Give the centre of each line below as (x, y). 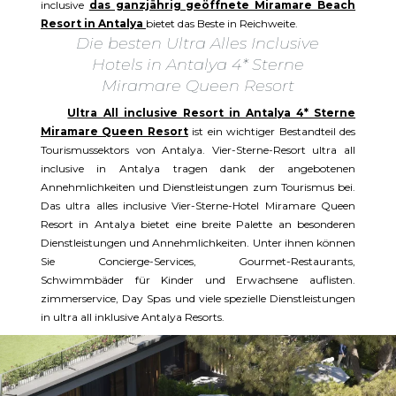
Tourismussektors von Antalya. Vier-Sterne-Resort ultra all (198, 150)
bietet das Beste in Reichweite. (221, 24)
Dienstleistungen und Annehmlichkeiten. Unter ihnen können (198, 243)
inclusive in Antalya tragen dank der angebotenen (198, 169)
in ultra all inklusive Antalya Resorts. (132, 317)
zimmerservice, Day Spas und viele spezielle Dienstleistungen (198, 299)
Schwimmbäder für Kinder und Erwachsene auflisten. (198, 280)
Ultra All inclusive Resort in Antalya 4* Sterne (212, 113)
